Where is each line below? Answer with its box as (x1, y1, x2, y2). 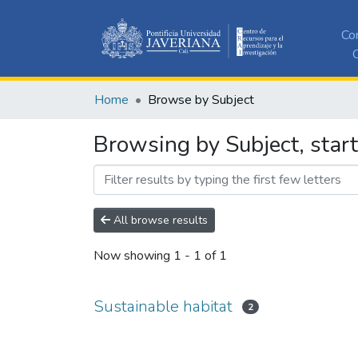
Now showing (93, 247, 173, 265)
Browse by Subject (148, 90, 254, 109)
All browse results (110, 212, 208, 228)
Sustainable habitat (93, 295, 233, 317)
